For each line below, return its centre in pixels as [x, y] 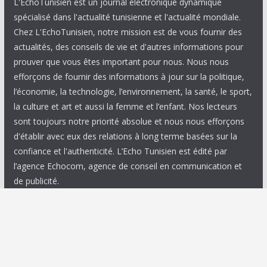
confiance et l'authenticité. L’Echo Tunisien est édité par [120, 151]
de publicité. [36, 181]
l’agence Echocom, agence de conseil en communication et [128, 166]
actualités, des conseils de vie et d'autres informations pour [128, 46]
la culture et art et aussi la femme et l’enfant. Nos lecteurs [125, 106]
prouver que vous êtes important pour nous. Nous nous [121, 61]
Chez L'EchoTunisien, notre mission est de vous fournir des [128, 32]
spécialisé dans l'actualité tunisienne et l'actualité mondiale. [127, 17]
